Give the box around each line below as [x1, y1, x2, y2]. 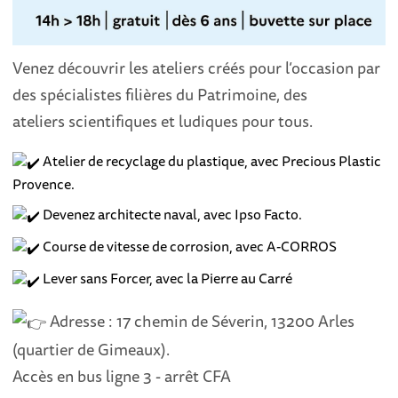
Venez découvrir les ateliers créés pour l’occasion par [12, 54, 381, 80]
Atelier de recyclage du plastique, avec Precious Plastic [40, 148, 382, 172]
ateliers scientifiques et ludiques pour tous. [12, 107, 314, 133]
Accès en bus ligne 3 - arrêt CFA [12, 363, 232, 389]
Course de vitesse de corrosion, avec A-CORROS [40, 235, 338, 259]
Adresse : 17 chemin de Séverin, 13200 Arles [46, 307, 355, 333]
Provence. [12, 172, 76, 196]
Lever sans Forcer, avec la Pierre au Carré [40, 267, 293, 291]
